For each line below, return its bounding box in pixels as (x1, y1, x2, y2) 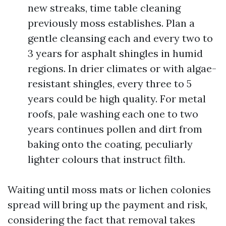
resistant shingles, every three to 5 (28, 77, 192, 90)
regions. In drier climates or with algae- (28, 62, 216, 75)
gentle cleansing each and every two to (28, 32, 213, 44)
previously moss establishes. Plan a (28, 17, 195, 29)
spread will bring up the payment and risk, (8, 198, 207, 211)
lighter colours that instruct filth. (28, 153, 185, 165)
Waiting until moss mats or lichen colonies (8, 183, 211, 196)
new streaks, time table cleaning (28, 2, 181, 14)
